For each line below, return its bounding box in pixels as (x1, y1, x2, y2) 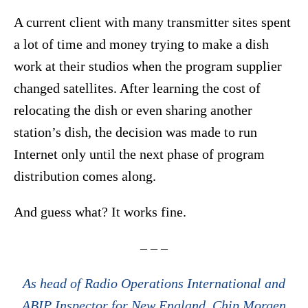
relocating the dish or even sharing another (14, 102, 252, 118)
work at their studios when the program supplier (14, 58, 282, 74)
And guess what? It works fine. (14, 204, 186, 220)
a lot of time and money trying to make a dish (14, 36, 269, 52)
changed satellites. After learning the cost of (14, 80, 261, 96)
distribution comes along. (14, 168, 159, 184)
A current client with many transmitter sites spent (14, 14, 291, 30)
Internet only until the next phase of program (14, 146, 265, 162)
